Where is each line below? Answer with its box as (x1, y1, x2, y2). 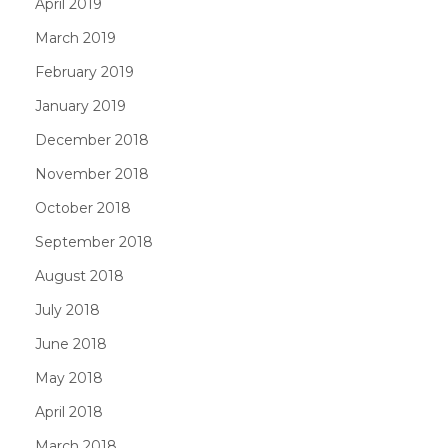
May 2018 (35, 368, 103, 387)
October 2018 (35, 198, 131, 217)
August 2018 (35, 266, 124, 285)
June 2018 (35, 334, 107, 353)
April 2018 (35, 402, 103, 421)
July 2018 (35, 300, 100, 319)
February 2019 (35, 62, 134, 81)
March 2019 (35, 28, 116, 47)
